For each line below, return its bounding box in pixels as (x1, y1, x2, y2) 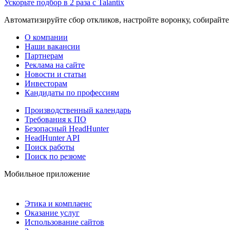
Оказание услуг (25, 208, 80, 217)
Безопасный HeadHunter (25, 124, 109, 133)
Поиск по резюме (25, 151, 86, 161)
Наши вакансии (25, 42, 80, 51)
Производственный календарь (25, 105, 131, 114)
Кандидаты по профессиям (25, 88, 119, 97)
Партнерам (25, 51, 63, 60)
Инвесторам (25, 79, 67, 88)
